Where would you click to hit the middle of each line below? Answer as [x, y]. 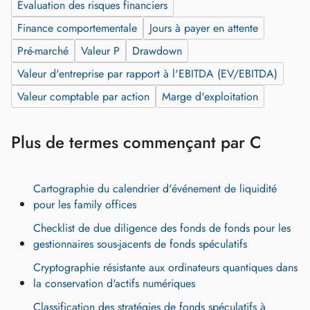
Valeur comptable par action [83, 96]
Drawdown [157, 51]
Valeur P [100, 51]
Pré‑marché [43, 51]
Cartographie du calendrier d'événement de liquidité [155, 188]
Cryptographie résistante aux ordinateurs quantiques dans [165, 267]
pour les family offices [85, 204]
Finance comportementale [77, 28]
